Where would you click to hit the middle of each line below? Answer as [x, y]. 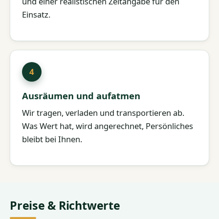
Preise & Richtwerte [65, 206]
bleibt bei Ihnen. [52, 139]
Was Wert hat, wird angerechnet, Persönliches [108, 126]
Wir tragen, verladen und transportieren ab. [103, 113]
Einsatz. [36, 14]
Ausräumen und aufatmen [81, 95]
